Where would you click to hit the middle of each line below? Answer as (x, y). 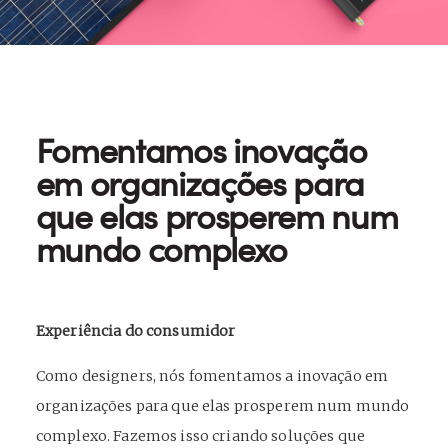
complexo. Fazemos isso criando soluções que (200, 436)
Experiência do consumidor (135, 331)
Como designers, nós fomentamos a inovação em (212, 376)
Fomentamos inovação (201, 150)
